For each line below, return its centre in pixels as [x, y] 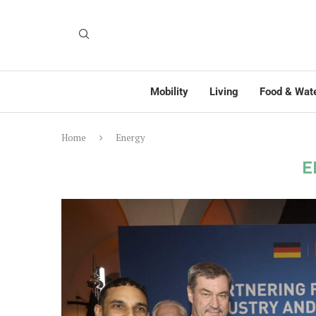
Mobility [169, 92]
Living [224, 92]
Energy [130, 138]
